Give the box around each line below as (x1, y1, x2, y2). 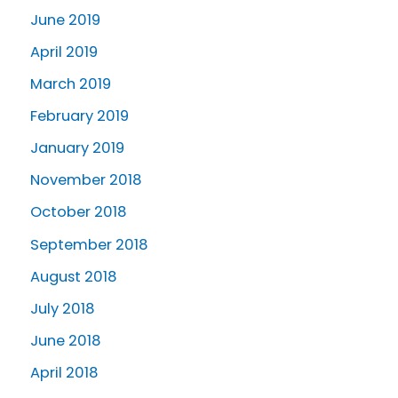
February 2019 (30, 106, 129, 127)
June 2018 (30, 330, 101, 351)
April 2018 (30, 362, 99, 383)
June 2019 (30, 9, 100, 30)
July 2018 (30, 298, 95, 319)
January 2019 (30, 138, 124, 159)
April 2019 (30, 41, 98, 62)
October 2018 (30, 202, 127, 223)
